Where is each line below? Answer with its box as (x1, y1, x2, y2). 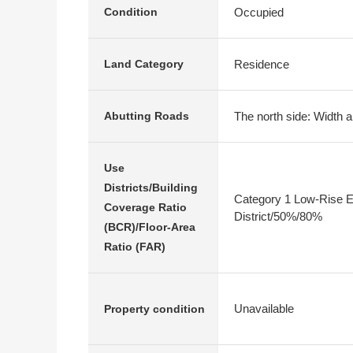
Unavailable (234, 302, 294, 315)
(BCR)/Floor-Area (104, 221, 195, 233)
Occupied (234, 5, 284, 19)
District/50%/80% (234, 209, 322, 223)
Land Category (104, 58, 184, 70)
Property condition (104, 302, 205, 315)
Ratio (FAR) (104, 240, 165, 253)
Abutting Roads (104, 110, 189, 122)
